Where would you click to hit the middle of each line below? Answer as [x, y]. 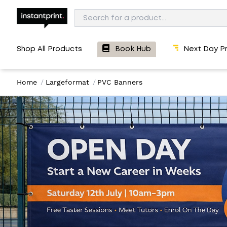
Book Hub [133, 49]
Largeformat [67, 82]
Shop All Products [49, 49]
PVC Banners [120, 82]
